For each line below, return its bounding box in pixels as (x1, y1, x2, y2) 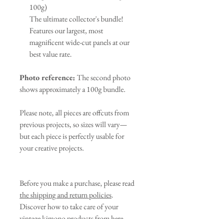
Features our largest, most (29, 25, 103, 36)
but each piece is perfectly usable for (20, 131, 124, 142)
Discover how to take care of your (20, 201, 118, 212)
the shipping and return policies (20, 190, 111, 200)
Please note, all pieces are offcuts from (20, 108, 129, 118)
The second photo (75, 72, 131, 83)
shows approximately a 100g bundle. (20, 84, 126, 95)
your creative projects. (20, 143, 84, 153)
